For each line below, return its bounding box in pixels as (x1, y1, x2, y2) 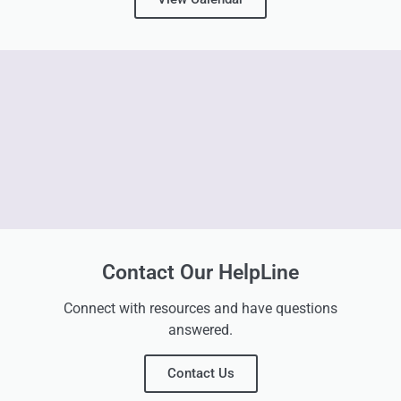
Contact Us (166, 365, 235, 382)
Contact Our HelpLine (102, 260, 299, 286)
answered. (168, 321, 233, 339)
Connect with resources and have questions (64, 300, 337, 318)
